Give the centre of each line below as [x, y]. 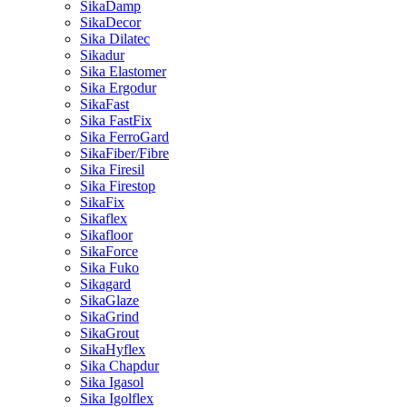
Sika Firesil [112, 169]
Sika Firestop [118, 186]
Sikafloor [106, 235]
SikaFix [102, 202]
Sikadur [102, 55]
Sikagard [105, 284]
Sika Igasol [112, 382]
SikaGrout [109, 333]
